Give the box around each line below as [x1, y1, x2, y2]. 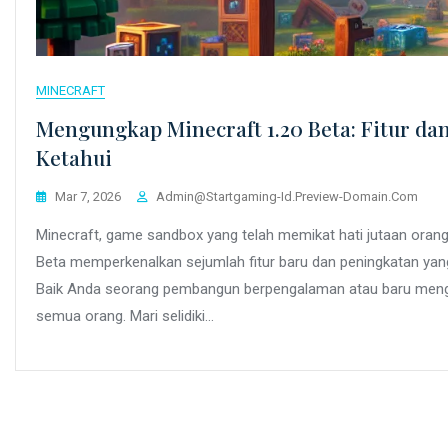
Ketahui [36, 142, 112, 171]
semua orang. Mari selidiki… [36, 306, 214, 325]
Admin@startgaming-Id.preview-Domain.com [156, 188, 418, 204]
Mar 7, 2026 [55, 188, 121, 204]
